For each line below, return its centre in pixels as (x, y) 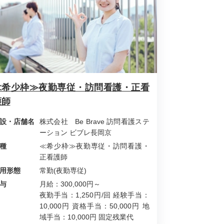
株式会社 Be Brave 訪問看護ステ (94, 121)
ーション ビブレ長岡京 (75, 132)
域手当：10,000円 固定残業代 (86, 217)
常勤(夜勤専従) (63, 170)
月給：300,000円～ (70, 184)
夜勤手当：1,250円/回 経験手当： (94, 195)
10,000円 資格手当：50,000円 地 (94, 206)
